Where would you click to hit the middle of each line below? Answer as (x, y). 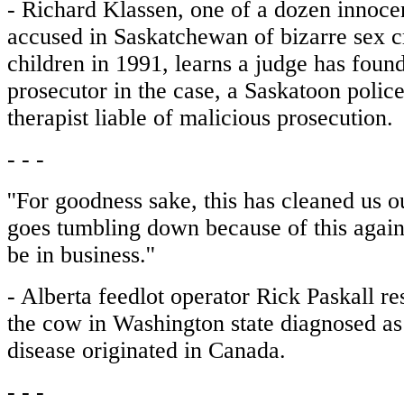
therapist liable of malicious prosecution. (200, 118)
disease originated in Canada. (147, 350)
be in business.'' (81, 255)
